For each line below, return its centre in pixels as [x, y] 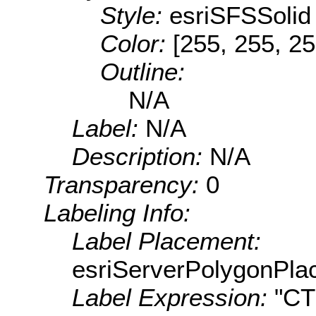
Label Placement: [166, 241]
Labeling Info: [117, 213]
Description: [141, 157]
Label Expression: [173, 298]
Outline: [142, 72]
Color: [136, 44]
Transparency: [125, 185]
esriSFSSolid [240, 16]
